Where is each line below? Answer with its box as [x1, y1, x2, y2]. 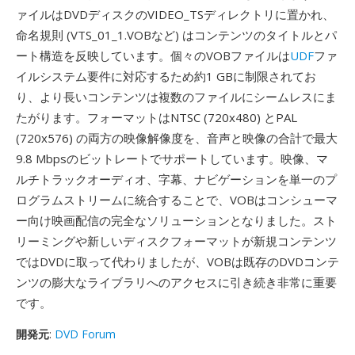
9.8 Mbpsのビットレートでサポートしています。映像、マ [16, 151, 328, 166]
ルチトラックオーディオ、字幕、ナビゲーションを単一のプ [16, 171, 337, 187]
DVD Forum [55, 326, 116, 342]
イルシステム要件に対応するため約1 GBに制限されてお [16, 68, 316, 84]
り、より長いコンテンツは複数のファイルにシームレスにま [16, 89, 337, 105]
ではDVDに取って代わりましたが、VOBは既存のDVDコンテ [16, 254, 339, 269]
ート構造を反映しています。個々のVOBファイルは [16, 48, 290, 63]
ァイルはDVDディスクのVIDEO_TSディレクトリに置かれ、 [16, 6, 334, 22]
